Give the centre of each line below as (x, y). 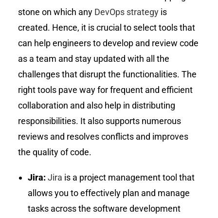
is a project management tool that (129, 178)
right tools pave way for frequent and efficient (106, 90)
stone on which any (56, 12)
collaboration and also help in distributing (97, 106)
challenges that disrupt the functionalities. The (108, 74)
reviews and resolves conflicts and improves (103, 137)
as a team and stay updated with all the (94, 59)
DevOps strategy (127, 12)
